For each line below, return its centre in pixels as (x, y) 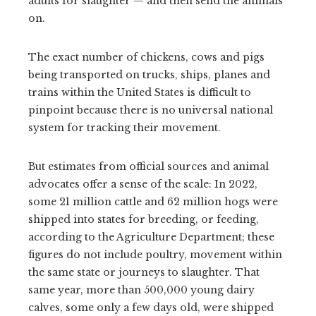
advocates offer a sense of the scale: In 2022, (143, 184)
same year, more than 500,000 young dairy (141, 290)
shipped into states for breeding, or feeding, (144, 219)
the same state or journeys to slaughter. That (144, 272)
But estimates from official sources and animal (148, 166)
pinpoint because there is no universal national (151, 110)
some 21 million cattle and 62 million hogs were (153, 201)
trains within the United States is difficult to (140, 92)
